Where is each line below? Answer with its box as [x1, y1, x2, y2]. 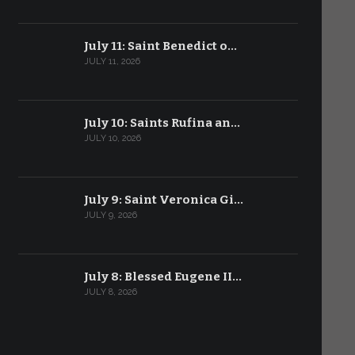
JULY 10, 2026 [83, 133, 141, 143]
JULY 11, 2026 [83, 56, 140, 67]
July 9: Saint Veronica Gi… [83, 193, 243, 207]
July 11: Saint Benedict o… [83, 39, 237, 53]
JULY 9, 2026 [83, 210, 137, 220]
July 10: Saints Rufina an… [83, 116, 240, 130]
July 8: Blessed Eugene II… [83, 269, 242, 284]
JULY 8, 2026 [83, 287, 137, 297]
